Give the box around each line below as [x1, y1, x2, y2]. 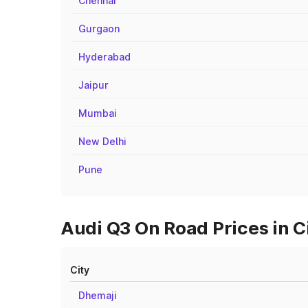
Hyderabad [78, 51, 131, 63]
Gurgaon [78, 23, 120, 34]
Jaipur [78, 79, 109, 91]
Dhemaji [78, 289, 117, 301]
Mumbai [78, 107, 117, 119]
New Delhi [78, 135, 126, 147]
